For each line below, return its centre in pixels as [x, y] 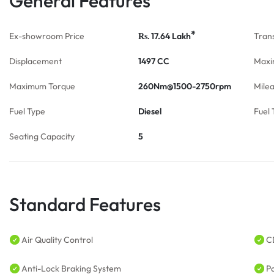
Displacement [35, 61]
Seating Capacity [42, 136]
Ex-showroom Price [47, 36]
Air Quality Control [57, 240]
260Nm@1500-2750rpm [185, 86]
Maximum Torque [42, 86]
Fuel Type [27, 111]
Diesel [150, 111]
